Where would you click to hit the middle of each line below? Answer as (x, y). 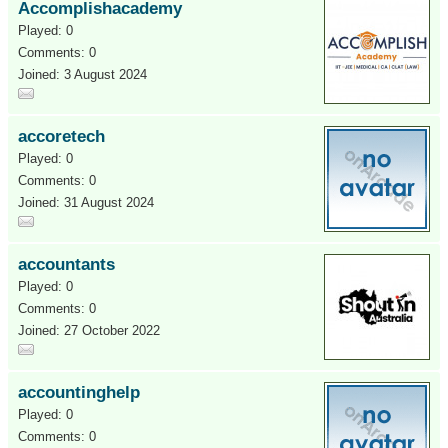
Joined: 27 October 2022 (89, 330)
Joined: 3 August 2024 (82, 74)
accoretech (61, 136)
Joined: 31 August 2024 (86, 202)
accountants (66, 264)
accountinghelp (79, 392)
